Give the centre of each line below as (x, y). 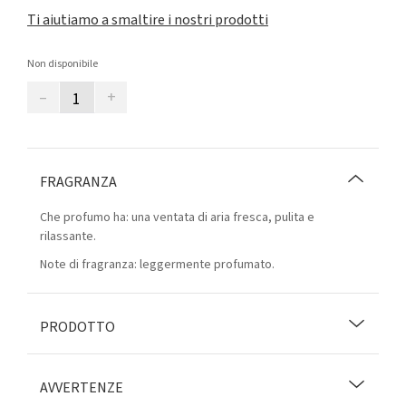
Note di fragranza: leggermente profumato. (157, 265)
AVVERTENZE (82, 388)
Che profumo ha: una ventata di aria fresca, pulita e (177, 217)
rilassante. (68, 237)
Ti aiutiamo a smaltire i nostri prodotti (148, 20)
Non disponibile (63, 64)
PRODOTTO (77, 327)
